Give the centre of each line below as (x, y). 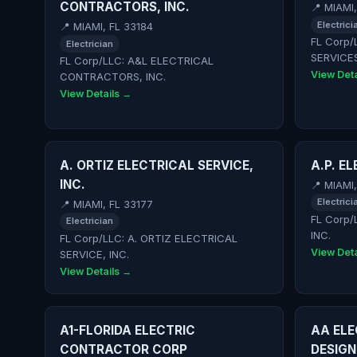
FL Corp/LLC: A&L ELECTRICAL (137, 61)
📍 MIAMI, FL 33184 (107, 26)
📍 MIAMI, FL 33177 (107, 204)
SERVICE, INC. (95, 255)
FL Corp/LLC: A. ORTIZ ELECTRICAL (149, 239)
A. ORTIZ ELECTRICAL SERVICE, (157, 166)
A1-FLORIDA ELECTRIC (128, 331)
